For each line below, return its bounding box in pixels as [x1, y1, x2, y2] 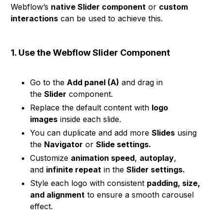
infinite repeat [46, 165, 102, 174]
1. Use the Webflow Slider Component [11, 47, 170, 58]
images [30, 114, 58, 124]
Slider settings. [126, 165, 186, 174]
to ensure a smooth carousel [85, 190, 194, 200]
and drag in [119, 77, 163, 87]
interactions [11, 14, 59, 23]
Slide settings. [96, 139, 152, 149]
